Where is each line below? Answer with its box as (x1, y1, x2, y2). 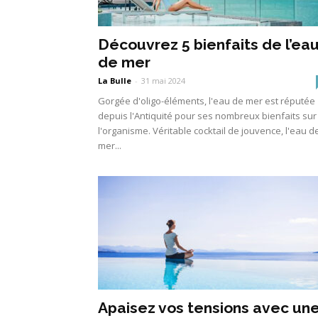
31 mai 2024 (141, 75, 185, 86)
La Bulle (98, 75, 131, 86)
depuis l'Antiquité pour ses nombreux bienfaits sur (98, 109, 317, 122)
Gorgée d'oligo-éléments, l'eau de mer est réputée (98, 94, 315, 107)
